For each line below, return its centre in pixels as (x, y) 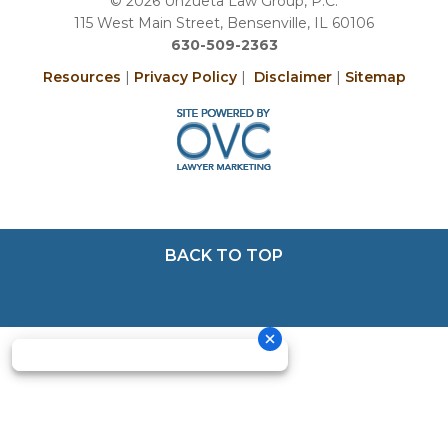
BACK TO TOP (224, 255)
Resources (81, 76)
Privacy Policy (185, 76)
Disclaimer (292, 76)
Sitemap (375, 76)
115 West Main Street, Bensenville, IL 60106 (224, 22)
